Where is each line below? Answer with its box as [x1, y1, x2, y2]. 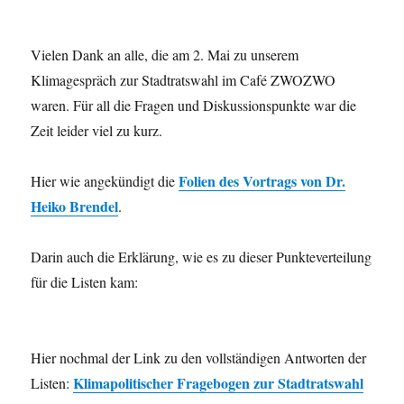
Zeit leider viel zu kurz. [31, 120, 163, 140]
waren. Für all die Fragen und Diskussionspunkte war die [31, 95, 357, 115]
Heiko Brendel [31, 195, 119, 216]
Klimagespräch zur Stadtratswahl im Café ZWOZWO [31, 69, 336, 89]
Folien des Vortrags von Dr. [179, 170, 346, 191]
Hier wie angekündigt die [31, 170, 179, 190]
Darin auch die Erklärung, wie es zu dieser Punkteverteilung [31, 246, 372, 266]
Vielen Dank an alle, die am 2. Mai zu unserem [31, 44, 299, 64]
